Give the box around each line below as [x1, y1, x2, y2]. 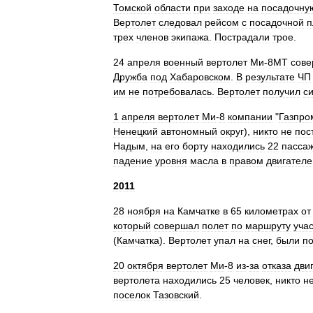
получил [263, 86, 300, 97]
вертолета [113, 275, 160, 286]
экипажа [171, 31, 209, 43]
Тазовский [153, 289, 199, 300]
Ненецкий [113, 126, 158, 137]
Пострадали [214, 31, 270, 43]
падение [113, 155, 152, 166]
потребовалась [143, 86, 212, 97]
